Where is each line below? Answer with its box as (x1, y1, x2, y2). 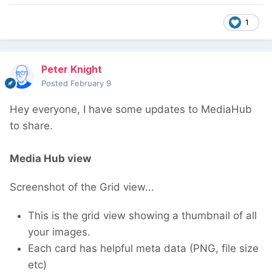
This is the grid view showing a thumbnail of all (28, 209, 257, 222)
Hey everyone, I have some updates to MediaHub (10, 103, 252, 116)
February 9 (70, 78, 111, 89)
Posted (41, 78, 70, 89)
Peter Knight (41, 63, 102, 76)
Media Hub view (10, 152, 91, 165)
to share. (10, 120, 53, 132)
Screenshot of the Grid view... (10, 181, 154, 194)
